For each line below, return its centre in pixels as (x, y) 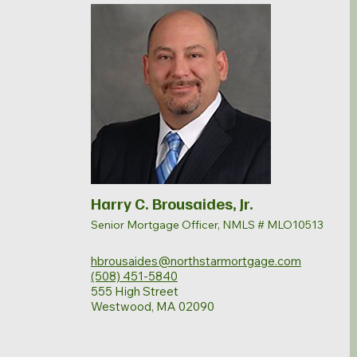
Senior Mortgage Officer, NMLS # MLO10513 (207, 225)
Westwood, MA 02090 (152, 306)
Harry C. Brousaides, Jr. (172, 203)
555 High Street (134, 291)
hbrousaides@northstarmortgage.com (196, 261)
